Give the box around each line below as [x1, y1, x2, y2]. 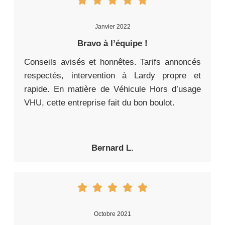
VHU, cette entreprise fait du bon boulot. [24, 97, 175, 107]
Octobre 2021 [94, 210, 131, 217]
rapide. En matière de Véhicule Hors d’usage [24, 84, 201, 94]
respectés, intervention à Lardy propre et [24, 70, 201, 80]
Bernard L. [91, 143, 134, 153]
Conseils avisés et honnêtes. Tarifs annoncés [24, 57, 201, 67]
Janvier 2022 [94, 23, 131, 30]
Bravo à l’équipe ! [77, 38, 148, 48]
